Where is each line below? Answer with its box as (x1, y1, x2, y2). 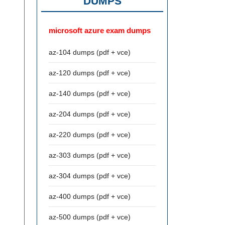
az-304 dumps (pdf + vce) (49, 172, 131, 180)
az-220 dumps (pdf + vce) (49, 131, 131, 139)
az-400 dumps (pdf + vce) (49, 192, 131, 200)
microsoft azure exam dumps (49, 26, 151, 35)
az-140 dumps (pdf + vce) (49, 89, 131, 97)
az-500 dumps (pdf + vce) (49, 213, 131, 221)
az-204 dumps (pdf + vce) (49, 110, 131, 118)
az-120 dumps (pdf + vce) (49, 69, 131, 77)
